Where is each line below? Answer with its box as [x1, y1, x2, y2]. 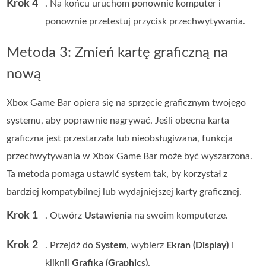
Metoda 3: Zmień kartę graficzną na [7, 46, 229, 61]
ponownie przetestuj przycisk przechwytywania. [45, 17, 246, 27]
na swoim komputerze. [132, 211, 229, 221]
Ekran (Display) [166, 240, 229, 251]
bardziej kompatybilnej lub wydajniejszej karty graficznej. [7, 187, 242, 197]
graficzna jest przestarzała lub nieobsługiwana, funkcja [7, 134, 233, 144]
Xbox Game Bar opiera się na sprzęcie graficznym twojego [7, 98, 246, 108]
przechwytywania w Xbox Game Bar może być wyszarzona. [7, 151, 253, 161]
